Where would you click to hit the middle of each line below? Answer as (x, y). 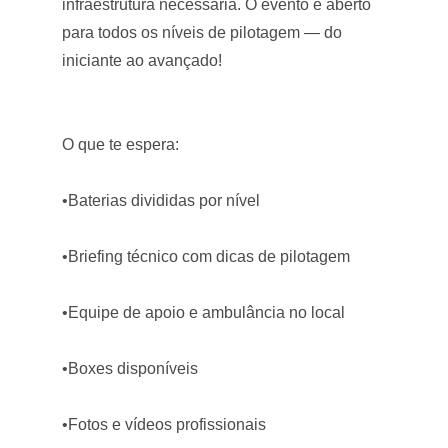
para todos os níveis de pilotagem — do (202, 32)
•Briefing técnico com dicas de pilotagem (206, 256)
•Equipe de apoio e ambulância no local (204, 312)
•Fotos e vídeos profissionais (164, 424)
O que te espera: (121, 144)
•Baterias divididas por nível (161, 200)
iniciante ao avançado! (142, 60)
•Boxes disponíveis (130, 368)
